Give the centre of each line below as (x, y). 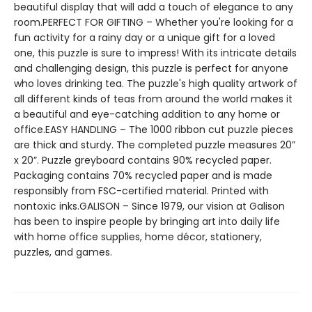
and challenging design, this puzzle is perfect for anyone (151, 68)
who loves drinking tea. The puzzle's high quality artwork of (156, 84)
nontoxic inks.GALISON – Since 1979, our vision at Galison (149, 206)
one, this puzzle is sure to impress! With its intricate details (155, 53)
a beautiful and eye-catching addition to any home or (147, 114)
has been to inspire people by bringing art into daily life (147, 221)
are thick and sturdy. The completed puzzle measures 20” (155, 145)
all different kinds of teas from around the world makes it (153, 99)
